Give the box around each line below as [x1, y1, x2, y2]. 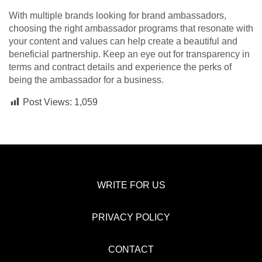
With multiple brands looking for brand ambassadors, [9, 11, 226, 21]
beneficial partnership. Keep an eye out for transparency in [9, 49, 250, 60]
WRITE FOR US [96, 180, 166, 191]
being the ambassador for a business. [9, 75, 164, 85]
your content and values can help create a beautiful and [9, 36, 237, 47]
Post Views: [23, 97, 72, 108]
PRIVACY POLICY [92, 212, 170, 223]
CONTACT [108, 244, 154, 255]
